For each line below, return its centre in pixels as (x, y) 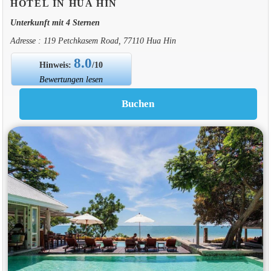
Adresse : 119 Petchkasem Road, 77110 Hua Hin (93, 40)
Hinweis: (57, 64)
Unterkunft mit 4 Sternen (55, 22)
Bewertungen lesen (71, 79)
